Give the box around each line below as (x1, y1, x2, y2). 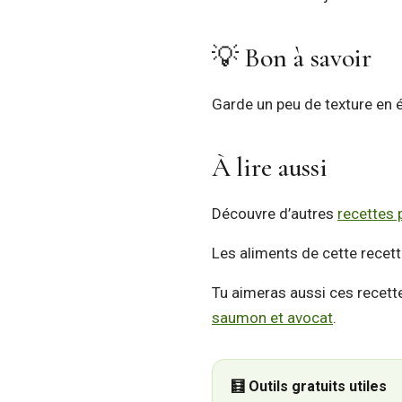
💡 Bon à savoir (212, 41, 371, 74)
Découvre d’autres (212, 205, 337, 223)
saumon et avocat (212, 309, 333, 327)
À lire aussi (212, 151, 328, 184)
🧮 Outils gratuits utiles (231, 378, 387, 395)
